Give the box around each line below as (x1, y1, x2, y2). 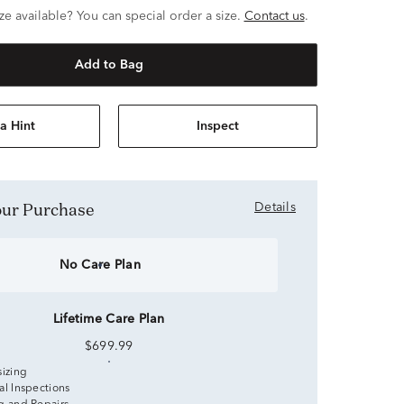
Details (254, 201, 296, 214)
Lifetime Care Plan (52, 313, 165, 326)
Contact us (243, 10, 305, 23)
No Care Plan (59, 259, 141, 271)
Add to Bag (74, 59, 143, 71)
